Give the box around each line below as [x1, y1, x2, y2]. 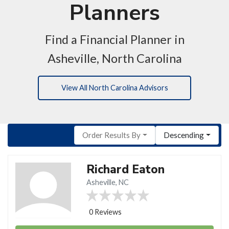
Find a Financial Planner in [44, 32, 185, 47]
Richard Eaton [86, 161, 165, 177]
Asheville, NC [86, 177, 129, 187]
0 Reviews [89, 207, 122, 216]
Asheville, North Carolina [47, 51, 182, 65]
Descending [164, 130, 204, 140]
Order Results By [82, 130, 141, 140]
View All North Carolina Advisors [61, 83, 168, 93]
